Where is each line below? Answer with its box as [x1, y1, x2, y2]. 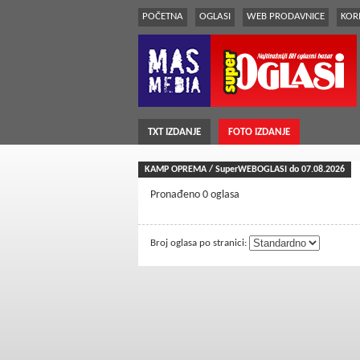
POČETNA [142, 11, 183, 22]
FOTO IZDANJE [228, 127, 290, 137]
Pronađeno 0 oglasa [150, 189, 239, 201]
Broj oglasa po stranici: [150, 237, 249, 248]
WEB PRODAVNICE [247, 11, 325, 22]
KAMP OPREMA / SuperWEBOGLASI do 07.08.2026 [145, 165, 345, 174]
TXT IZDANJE [148, 127, 201, 137]
